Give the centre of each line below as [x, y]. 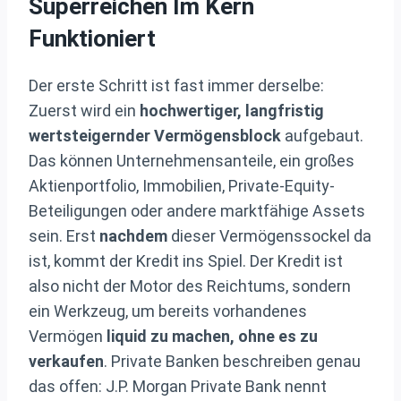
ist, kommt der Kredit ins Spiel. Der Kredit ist [186, 261]
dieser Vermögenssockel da [269, 236]
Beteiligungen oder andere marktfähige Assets [197, 211]
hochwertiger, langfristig [232, 111]
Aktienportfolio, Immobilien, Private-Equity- [182, 186]
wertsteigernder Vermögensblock [155, 136]
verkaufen [66, 362]
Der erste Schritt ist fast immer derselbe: [176, 86]
